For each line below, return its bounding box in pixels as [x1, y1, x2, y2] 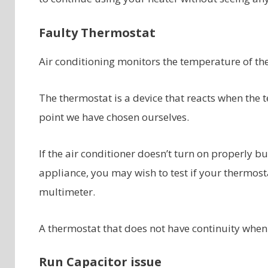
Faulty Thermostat [38, 24, 156, 41]
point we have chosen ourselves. [38, 109, 189, 124]
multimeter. [38, 184, 95, 199]
